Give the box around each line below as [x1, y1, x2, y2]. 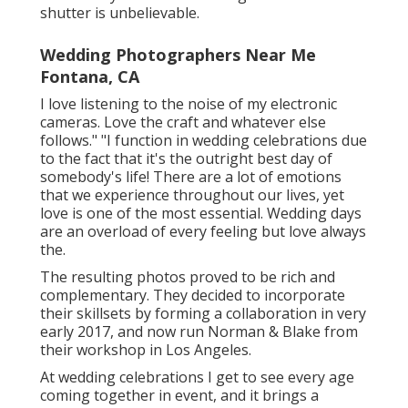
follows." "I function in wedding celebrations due [40, 129, 367, 150]
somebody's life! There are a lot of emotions [40, 166, 342, 187]
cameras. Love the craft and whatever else [40, 111, 326, 132]
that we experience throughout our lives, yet [40, 184, 344, 205]
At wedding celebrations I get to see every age [40, 366, 354, 387]
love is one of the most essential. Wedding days [40, 202, 362, 223]
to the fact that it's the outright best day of [40, 148, 332, 168]
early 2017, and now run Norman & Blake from [40, 321, 358, 342]
